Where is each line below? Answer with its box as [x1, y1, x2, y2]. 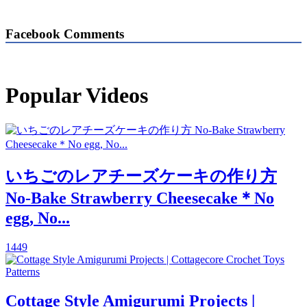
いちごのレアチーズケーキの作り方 [5, 167, 277, 186]
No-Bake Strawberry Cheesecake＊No [5, 189, 274, 208]
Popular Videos [5, 83, 148, 108]
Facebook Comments [5, 26, 124, 41]
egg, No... [5, 209, 70, 228]
